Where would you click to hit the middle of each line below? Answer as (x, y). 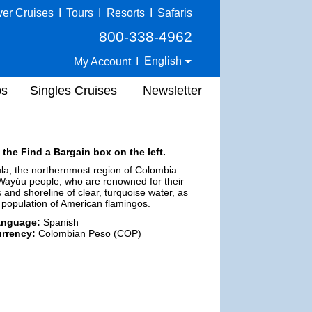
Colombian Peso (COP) (88, 233)
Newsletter (172, 90)
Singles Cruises (73, 90)
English (165, 61)
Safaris (175, 13)
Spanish (60, 222)
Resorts (125, 13)
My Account (103, 61)
